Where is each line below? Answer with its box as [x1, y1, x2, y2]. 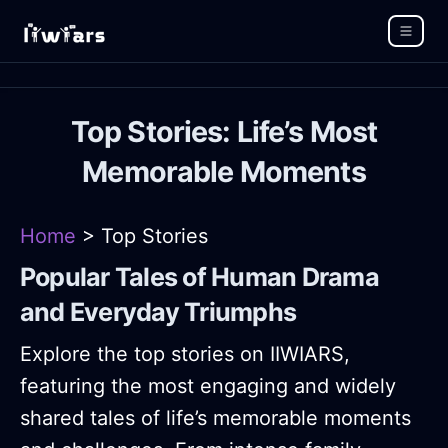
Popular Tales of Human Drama [20, 262, 379, 293]
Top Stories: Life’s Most [70, 114, 378, 150]
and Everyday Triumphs [20, 297, 297, 328]
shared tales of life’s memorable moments [20, 406, 411, 431]
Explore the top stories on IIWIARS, [20, 342, 350, 367]
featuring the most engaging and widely [20, 374, 396, 399]
